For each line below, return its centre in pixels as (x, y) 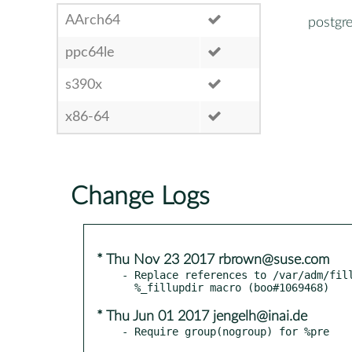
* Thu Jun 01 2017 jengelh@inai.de (202, 316)
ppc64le (90, 52)
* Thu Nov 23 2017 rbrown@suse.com (213, 260)
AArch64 (93, 20)
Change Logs (140, 196)
